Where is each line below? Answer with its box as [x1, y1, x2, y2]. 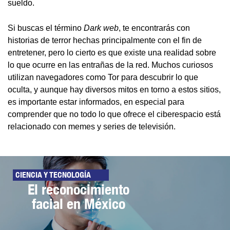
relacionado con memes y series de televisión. [8, 122, 178, 131]
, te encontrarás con [119, 24, 190, 33]
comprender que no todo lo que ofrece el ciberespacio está [8, 110, 221, 119]
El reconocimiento [28, 181, 130, 198]
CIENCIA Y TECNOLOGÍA [15, 170, 91, 180]
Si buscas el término [8, 24, 84, 33]
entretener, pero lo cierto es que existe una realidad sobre [8, 48, 216, 57]
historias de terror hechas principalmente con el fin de [8, 36, 202, 45]
